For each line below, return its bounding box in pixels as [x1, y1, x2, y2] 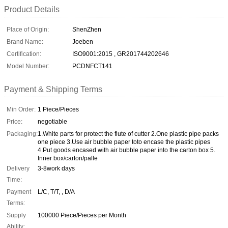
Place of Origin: [7, 25, 49, 33]
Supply [7, 211, 26, 219]
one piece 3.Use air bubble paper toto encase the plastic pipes [38, 138, 210, 146]
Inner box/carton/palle [38, 154, 98, 162]
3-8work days [38, 164, 75, 172]
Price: [7, 118, 22, 125]
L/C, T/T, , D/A [38, 188, 75, 195]
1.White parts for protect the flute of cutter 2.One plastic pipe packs [38, 130, 219, 137]
